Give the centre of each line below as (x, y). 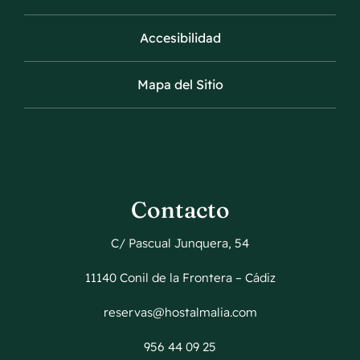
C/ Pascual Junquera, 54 (180, 243)
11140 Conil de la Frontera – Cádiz (180, 278)
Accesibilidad (180, 38)
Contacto (180, 210)
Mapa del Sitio (180, 85)
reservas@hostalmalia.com (180, 313)
